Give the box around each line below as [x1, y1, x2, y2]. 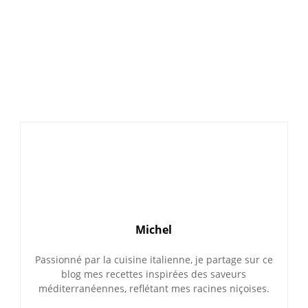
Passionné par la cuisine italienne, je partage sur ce [34, 253, 273, 267]
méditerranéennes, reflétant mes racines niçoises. [38, 282, 269, 296]
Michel [135, 222, 173, 238]
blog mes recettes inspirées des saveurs [61, 267, 247, 281]
